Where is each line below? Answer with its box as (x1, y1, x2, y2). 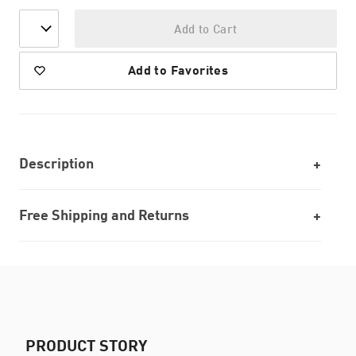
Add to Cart (174, 21, 238, 36)
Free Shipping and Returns (19, 206, 189, 223)
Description (19, 154, 94, 172)
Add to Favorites (127, 62, 229, 77)
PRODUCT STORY (25, 335, 147, 354)
